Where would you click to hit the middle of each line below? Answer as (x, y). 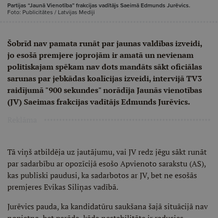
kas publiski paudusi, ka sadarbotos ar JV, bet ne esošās (102, 175)
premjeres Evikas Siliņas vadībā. (63, 187)
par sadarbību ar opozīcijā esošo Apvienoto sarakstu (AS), (107, 163)
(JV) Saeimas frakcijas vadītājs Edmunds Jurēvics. (99, 102)
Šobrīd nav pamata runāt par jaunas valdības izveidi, (105, 43)
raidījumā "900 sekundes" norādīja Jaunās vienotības (105, 90)
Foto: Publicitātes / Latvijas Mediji (51, 12)
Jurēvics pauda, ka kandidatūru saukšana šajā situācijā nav (108, 206)
